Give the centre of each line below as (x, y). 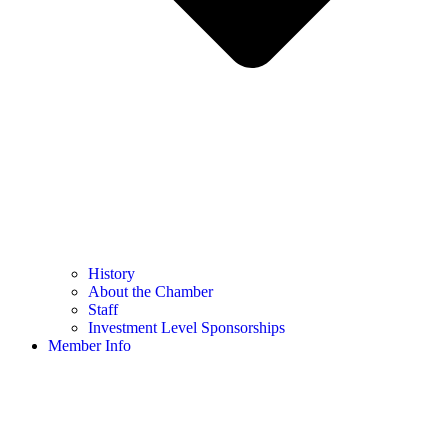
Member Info (89, 345)
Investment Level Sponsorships (186, 327)
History (111, 273)
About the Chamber (150, 291)
